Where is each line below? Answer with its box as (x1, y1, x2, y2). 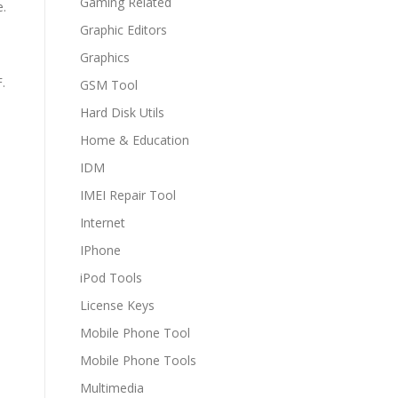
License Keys (80, 297, 155, 314)
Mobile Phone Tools (80, 352, 196, 369)
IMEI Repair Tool (80, 187, 176, 203)
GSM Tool (80, 76, 138, 93)
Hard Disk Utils (80, 104, 164, 121)
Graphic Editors (80, 21, 167, 38)
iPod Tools (80, 269, 142, 286)
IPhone (80, 242, 121, 259)
